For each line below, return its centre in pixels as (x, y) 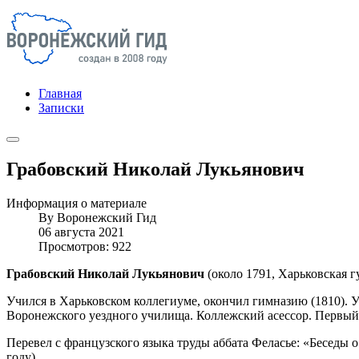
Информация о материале (77, 203)
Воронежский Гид (107, 217)
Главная (60, 93)
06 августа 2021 (81, 232)
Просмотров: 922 (85, 246)
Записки (61, 108)
